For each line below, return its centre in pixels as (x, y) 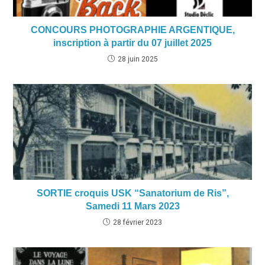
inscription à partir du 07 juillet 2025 (132, 43)
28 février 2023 (138, 222)
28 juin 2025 (138, 59)
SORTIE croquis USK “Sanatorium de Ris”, (132, 193)
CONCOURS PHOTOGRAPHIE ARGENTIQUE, (132, 30)
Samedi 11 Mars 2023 (132, 206)
